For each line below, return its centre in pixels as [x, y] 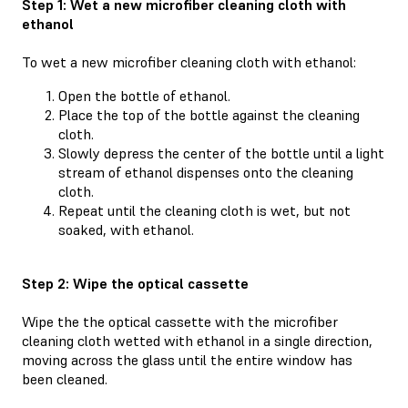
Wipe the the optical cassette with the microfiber [180, 321]
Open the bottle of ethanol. [144, 96]
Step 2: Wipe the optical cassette [135, 283]
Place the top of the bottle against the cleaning [209, 115]
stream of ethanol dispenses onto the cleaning [206, 173]
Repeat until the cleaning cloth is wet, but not [204, 211]
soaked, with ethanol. [126, 230]
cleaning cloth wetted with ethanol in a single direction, [197, 341]
